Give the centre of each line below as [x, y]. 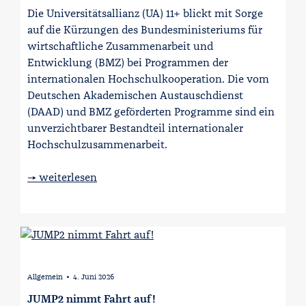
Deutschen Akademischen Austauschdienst [135, 95]
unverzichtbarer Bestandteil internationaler [135, 128]
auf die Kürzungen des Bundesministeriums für [145, 30]
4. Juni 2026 [94, 277]
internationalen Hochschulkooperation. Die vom [148, 79]
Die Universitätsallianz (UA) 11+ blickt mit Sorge [145, 13]
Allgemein [45, 277]
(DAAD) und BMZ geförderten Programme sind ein [151, 112]
